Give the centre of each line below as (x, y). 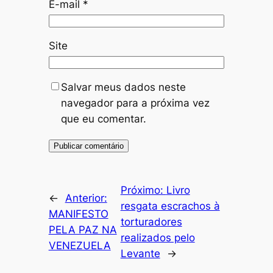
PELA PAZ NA (83, 230)
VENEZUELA (80, 246)
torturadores (151, 222)
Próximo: (143, 190)
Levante (140, 254)
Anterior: (86, 198)
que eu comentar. (103, 119)
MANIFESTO (78, 214)
